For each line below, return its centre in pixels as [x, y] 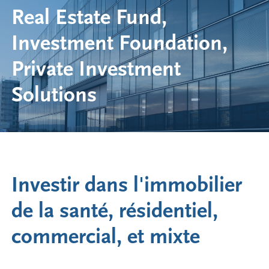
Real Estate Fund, [89, 18]
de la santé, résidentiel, [115, 211]
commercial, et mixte [106, 237]
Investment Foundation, [120, 44]
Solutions [54, 95]
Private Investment [96, 70]
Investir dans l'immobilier [127, 185]
